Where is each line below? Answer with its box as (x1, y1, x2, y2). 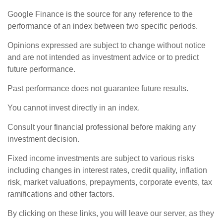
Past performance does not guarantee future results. (7, 84, 188, 93)
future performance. (7, 65, 75, 74)
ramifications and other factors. (7, 190, 114, 199)
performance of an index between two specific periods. (7, 22, 198, 31)
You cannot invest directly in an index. (7, 104, 140, 112)
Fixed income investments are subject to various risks (7, 154, 194, 163)
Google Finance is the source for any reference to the (7, 10, 193, 19)
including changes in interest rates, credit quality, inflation (7, 166, 207, 175)
